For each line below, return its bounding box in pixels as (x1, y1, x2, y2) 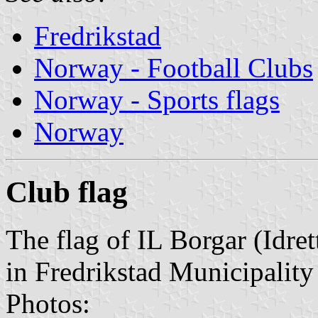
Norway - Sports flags (34, 84, 280, 115)
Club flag (6, 175, 128, 209)
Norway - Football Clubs (34, 52, 313, 83)
